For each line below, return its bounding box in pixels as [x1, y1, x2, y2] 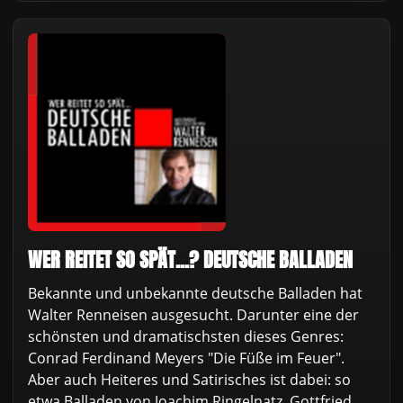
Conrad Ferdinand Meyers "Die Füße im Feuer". [28, 347, 345, 368]
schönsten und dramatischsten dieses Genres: [28, 326, 344, 346]
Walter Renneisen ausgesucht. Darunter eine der [28, 304, 359, 325]
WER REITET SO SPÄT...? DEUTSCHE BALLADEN [28, 246, 353, 275]
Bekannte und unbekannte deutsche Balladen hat [28, 282, 363, 303]
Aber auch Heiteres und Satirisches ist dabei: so [28, 369, 351, 390]
